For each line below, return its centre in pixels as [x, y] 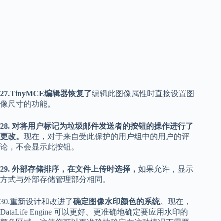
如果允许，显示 [166, 169]
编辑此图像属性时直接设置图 [143, 94]
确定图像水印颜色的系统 [116, 202]
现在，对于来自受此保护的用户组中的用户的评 [107, 137]
